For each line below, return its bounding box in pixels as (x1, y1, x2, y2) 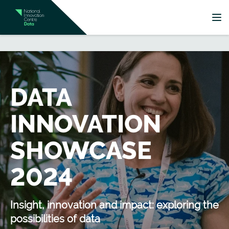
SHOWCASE (10, 136, 152, 165)
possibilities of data (10, 213, 100, 225)
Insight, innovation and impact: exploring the (10, 199, 219, 211)
